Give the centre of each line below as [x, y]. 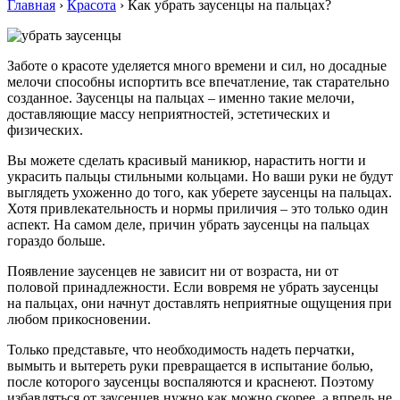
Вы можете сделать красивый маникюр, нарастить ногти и [187, 160]
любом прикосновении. [79, 319]
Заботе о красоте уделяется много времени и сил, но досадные [197, 65]
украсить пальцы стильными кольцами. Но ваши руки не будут [200, 176]
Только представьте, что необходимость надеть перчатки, [181, 349]
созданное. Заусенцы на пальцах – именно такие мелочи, [181, 97]
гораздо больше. [56, 240]
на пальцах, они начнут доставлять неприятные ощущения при [200, 303]
